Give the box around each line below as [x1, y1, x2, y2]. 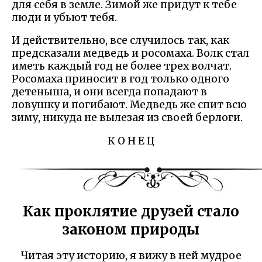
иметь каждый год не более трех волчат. [12, 60, 232, 73]
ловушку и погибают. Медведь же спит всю [12, 98, 247, 112]
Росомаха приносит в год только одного [12, 73, 229, 86]
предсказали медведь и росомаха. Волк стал [12, 47, 249, 60]
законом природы [63, 220, 199, 239]
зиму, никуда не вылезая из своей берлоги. [12, 111, 243, 125]
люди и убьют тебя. [12, 11, 117, 24]
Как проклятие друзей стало [23, 202, 239, 221]
